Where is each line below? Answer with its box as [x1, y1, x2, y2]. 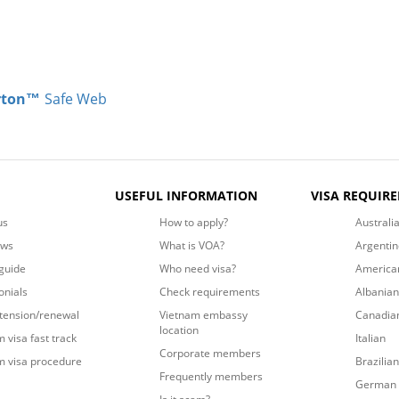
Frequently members [159, 368, 264, 384]
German [354, 376, 396, 392]
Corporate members [159, 345, 262, 361]
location [159, 322, 199, 338]
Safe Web [45, 89, 107, 110]
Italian [354, 330, 386, 346]
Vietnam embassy [159, 306, 248, 322]
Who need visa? [159, 260, 237, 276]
